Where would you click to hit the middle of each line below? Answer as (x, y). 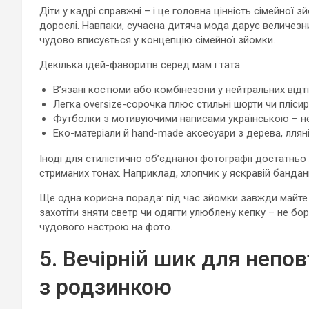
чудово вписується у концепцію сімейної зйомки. (157, 40)
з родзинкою (106, 287)
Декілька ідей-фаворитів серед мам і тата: (141, 64)
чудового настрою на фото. (106, 227)
